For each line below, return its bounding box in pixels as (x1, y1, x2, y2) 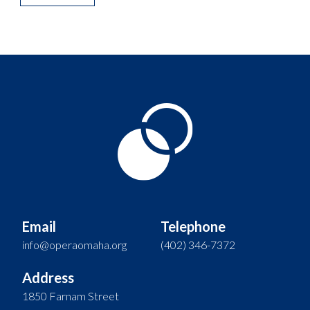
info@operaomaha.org (22, 237, 127, 251)
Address (22, 268, 74, 286)
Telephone (161, 217, 226, 235)
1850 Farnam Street (22, 289, 119, 302)
